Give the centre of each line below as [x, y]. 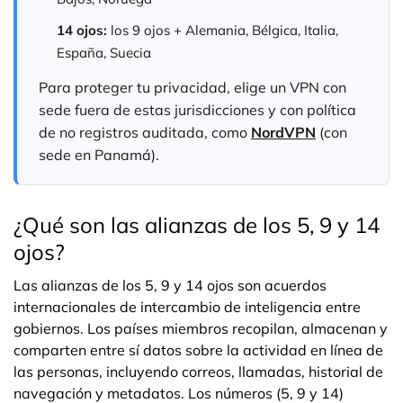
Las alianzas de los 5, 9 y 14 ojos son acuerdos [170, 285]
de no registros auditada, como [145, 132]
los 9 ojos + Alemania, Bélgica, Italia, [223, 30]
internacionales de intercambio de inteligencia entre [187, 307]
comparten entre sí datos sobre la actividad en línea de [198, 350]
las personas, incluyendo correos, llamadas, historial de [198, 372]
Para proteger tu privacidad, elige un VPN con [193, 87]
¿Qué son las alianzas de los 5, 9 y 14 [197, 225]
